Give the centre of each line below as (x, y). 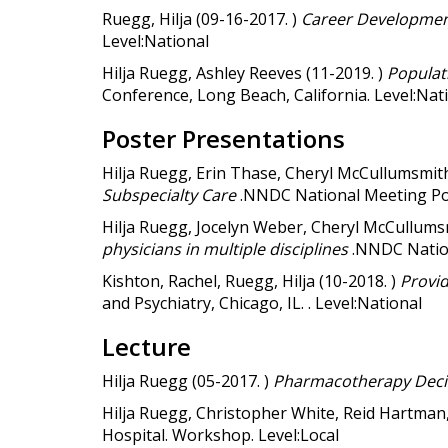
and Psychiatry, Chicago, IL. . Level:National (262, 302)
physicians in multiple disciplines (227, 248)
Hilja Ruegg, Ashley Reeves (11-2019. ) (244, 72)
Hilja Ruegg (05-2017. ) (187, 380)
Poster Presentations (223, 138)
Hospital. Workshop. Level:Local (220, 434)
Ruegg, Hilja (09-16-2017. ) (201, 18)
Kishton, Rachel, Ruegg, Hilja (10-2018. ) (251, 280)
